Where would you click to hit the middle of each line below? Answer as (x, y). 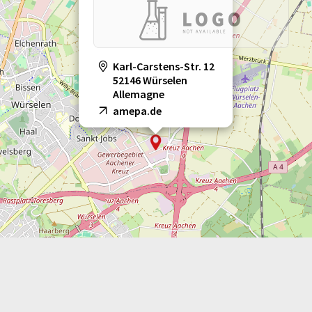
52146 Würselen (150, 80)
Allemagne (139, 94)
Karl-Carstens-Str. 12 (164, 67)
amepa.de (137, 111)
